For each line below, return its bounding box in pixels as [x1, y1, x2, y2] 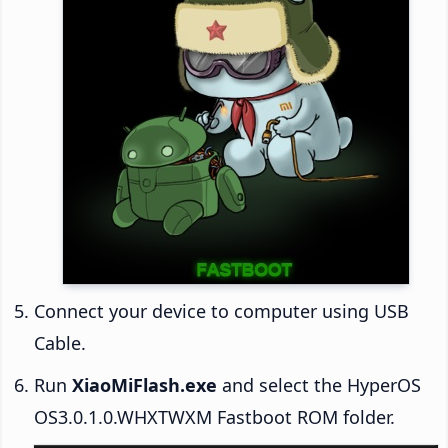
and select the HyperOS [217, 373, 421, 398]
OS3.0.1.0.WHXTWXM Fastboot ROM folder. [34, 405, 395, 430]
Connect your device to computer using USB [34, 299, 409, 324]
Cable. [34, 331, 86, 356]
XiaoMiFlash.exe [72, 373, 217, 398]
